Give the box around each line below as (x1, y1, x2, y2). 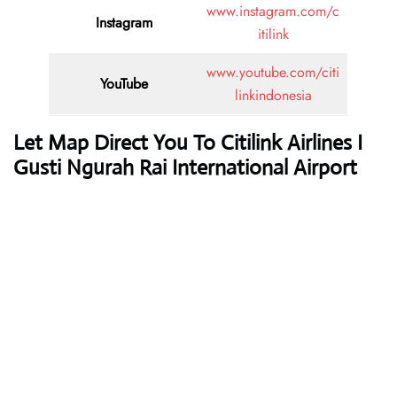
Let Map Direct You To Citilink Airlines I (13, 129, 362, 157)
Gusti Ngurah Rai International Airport (13, 154, 357, 182)
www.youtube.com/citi (206, 62, 339, 83)
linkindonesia (234, 85, 312, 106)
